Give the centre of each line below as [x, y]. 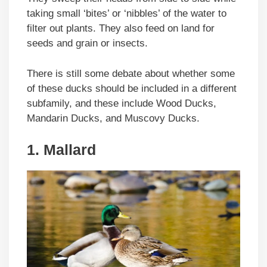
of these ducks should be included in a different [132, 88]
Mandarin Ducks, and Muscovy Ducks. [113, 118]
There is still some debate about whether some [131, 73]
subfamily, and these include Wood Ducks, [122, 103]
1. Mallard [61, 150]
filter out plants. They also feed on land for [121, 29]
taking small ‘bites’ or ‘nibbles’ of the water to [127, 14]
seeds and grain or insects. [87, 44]
